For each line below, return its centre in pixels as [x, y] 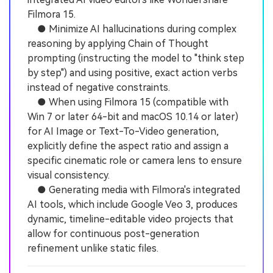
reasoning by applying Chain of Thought [118, 44]
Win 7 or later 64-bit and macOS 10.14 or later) [133, 117]
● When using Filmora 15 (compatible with [128, 102]
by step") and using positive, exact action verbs [133, 73]
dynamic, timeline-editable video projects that [130, 219]
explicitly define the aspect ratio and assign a [128, 146]
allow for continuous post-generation [113, 234]
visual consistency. [69, 175]
